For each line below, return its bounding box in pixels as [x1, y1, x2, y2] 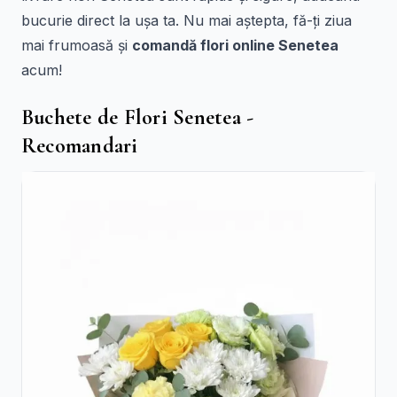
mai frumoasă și [21, 36, 132, 54]
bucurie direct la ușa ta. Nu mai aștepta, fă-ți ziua [21, 12, 352, 29]
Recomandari [21, 133, 138, 159]
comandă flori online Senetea [132, 36, 339, 54]
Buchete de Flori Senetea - [21, 105, 254, 130]
